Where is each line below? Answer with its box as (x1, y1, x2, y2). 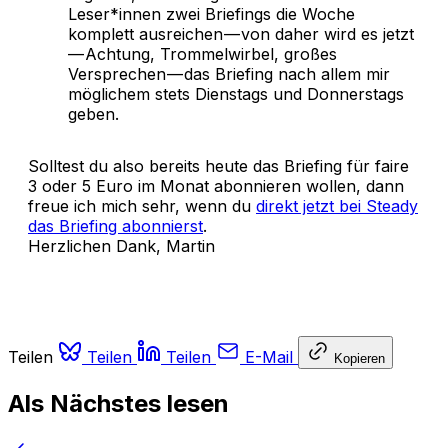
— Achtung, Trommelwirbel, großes (68, 44, 337, 65)
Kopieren (334, 351, 385, 367)
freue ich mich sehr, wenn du (28, 196, 256, 217)
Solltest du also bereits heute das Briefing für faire (28, 156, 409, 177)
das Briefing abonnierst (28, 216, 203, 237)
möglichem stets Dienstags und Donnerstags (68, 84, 404, 105)
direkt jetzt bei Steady (256, 196, 418, 217)
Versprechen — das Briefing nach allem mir (68, 64, 390, 85)
